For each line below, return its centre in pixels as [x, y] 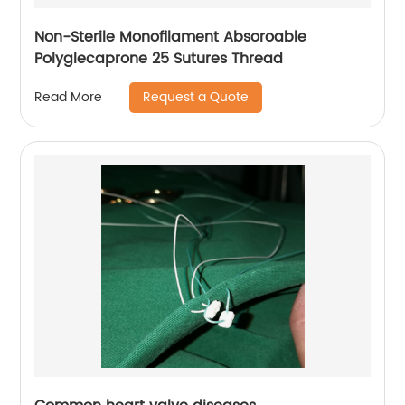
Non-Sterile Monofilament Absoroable [171, 37]
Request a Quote [196, 97]
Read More [69, 98]
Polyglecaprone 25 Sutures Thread [159, 58]
